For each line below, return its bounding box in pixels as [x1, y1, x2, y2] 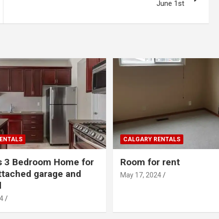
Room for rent [120, 156, 180, 168]
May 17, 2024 [120, 171, 161, 179]
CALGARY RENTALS [123, 135, 180, 143]
